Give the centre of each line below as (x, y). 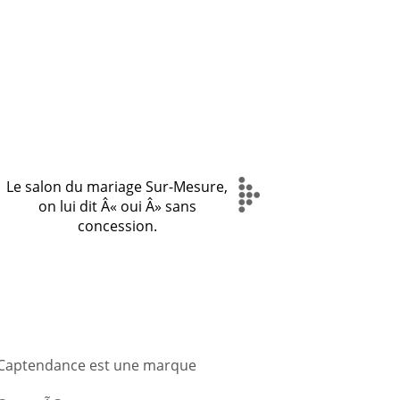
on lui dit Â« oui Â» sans (117, 206)
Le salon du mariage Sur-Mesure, (117, 187)
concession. (117, 226)
